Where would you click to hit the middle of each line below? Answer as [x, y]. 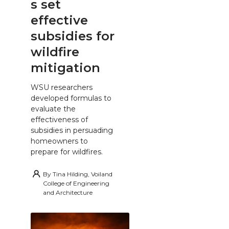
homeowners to [59, 141]
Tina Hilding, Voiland [83, 174]
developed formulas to [71, 98]
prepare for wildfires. [67, 152]
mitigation [65, 68]
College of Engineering [76, 183]
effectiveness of [59, 119]
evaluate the [53, 109]
